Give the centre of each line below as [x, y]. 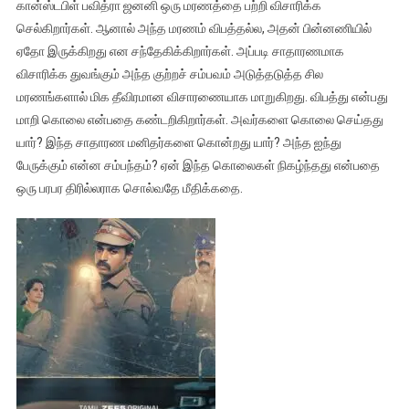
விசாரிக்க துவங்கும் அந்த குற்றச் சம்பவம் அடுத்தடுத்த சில [169, 73]
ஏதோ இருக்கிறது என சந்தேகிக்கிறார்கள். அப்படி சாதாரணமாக [180, 51]
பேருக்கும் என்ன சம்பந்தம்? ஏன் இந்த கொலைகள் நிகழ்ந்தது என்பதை [198, 165]
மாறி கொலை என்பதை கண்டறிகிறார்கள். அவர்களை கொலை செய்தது [199, 119]
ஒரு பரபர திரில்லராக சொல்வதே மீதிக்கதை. [129, 188]
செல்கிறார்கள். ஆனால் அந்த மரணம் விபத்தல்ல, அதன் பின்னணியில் [194, 28]
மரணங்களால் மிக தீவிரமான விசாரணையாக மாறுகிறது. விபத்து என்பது [202, 96]
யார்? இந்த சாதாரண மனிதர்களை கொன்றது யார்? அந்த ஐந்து [178, 142]
